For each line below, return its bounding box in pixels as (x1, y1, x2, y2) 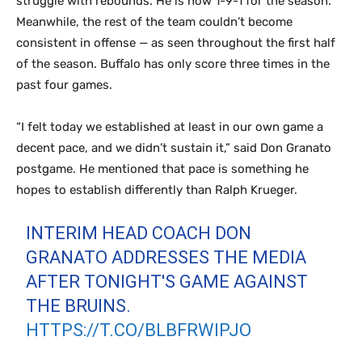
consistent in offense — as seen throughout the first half (16, 36, 335, 50)
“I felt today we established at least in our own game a (16, 120, 323, 134)
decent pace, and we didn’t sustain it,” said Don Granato (16, 141, 331, 155)
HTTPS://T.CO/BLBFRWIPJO (26, 320, 252, 340)
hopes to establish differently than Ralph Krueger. (16, 183, 301, 197)
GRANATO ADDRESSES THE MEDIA (26, 247, 307, 267)
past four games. (16, 78, 116, 92)
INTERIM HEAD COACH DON (26, 223, 252, 243)
